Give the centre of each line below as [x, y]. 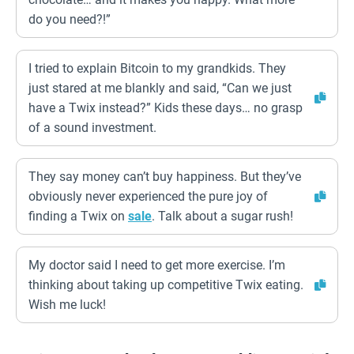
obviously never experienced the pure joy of [148, 196]
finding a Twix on [78, 216]
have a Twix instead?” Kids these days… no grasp [166, 108]
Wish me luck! [67, 305]
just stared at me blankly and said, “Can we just [160, 88]
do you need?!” [70, 19]
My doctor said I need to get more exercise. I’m [157, 265]
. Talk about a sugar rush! [222, 216]
